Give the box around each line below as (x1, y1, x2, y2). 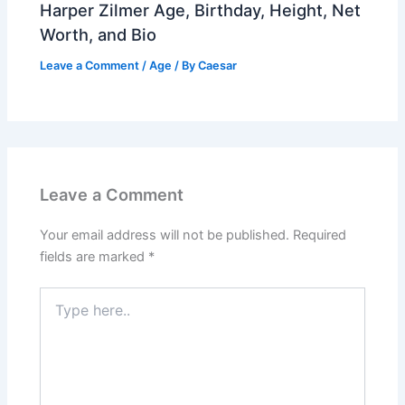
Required (293, 226, 347, 243)
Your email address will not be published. (40, 226, 290, 243)
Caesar (198, 58, 238, 72)
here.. (39, 305, 73, 321)
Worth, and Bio (40, 24, 157, 44)
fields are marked (40, 248, 149, 265)
